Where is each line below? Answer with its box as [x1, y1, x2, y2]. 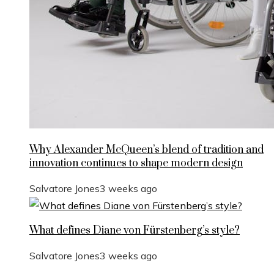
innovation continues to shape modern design [29, 156, 243, 170]
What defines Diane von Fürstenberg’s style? [29, 223, 240, 237]
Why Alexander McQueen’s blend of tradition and [29, 143, 264, 157]
